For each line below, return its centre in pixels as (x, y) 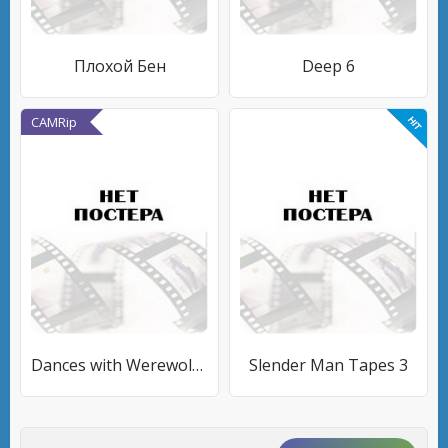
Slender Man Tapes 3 (328, 365)
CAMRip (54, 122)
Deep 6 (328, 66)
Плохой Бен (119, 66)
